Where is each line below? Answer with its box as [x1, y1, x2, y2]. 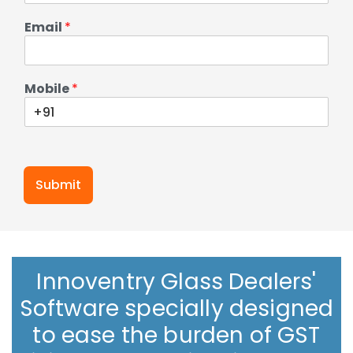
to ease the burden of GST [32, 320, 321, 351]
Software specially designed [19, 293, 334, 324]
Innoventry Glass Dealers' [36, 266, 317, 297]
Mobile [24, 80, 72, 98]
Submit [35, 176, 81, 194]
